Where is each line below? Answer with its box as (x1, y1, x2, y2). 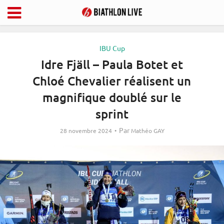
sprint (95, 106, 128, 121)
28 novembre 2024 (59, 126, 112, 134)
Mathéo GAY (130, 126, 164, 134)
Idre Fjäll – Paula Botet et (40, 56, 183, 72)
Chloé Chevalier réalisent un (32, 73, 191, 88)
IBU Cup (99, 43, 125, 52)
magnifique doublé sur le (42, 89, 181, 105)
